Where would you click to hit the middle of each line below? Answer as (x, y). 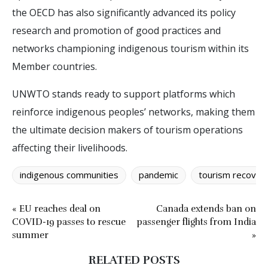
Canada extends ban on (206, 208)
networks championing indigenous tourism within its (130, 48)
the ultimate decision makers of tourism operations (127, 130)
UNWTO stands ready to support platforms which (124, 94)
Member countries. (54, 66)
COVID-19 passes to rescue (69, 222)
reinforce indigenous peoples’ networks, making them (133, 112)
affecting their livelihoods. (70, 147)
